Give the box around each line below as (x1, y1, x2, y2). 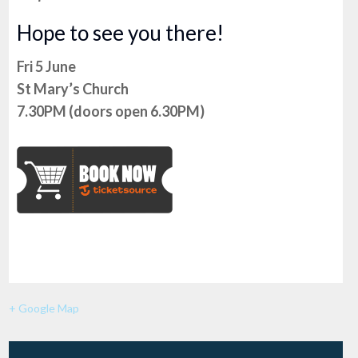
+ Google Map (9, 301, 79, 315)
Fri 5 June (17, 58, 77, 75)
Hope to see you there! (17, 20, 225, 46)
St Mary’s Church (17, 80, 129, 97)
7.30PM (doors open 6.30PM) (17, 102, 205, 120)
